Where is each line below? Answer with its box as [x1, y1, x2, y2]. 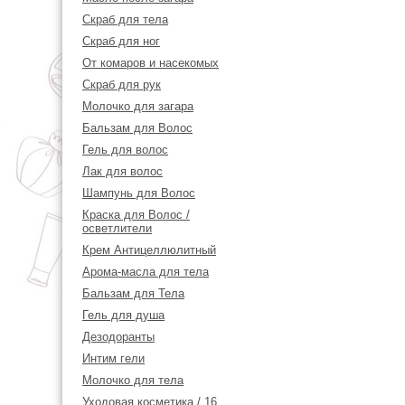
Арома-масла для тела [82, 265, 209, 278]
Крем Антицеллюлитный [82, 243, 216, 257]
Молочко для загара [82, 99, 193, 113]
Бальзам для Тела [82, 287, 184, 300]
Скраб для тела [82, 13, 168, 26]
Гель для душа [82, 308, 165, 322]
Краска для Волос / [82, 208, 190, 221]
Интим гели [82, 352, 145, 365]
